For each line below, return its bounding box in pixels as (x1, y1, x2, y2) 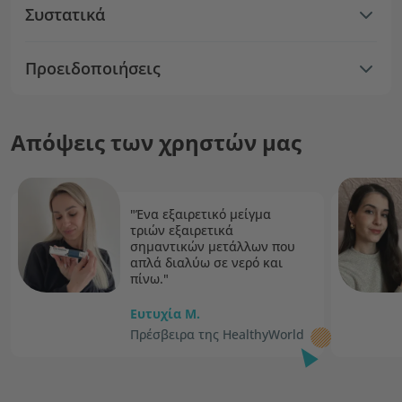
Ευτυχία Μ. (130, 305, 200, 322)
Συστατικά (25, 4, 105, 25)
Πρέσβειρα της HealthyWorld (130, 326, 304, 343)
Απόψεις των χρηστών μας (11, 127, 301, 157)
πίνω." (130, 270, 169, 287)
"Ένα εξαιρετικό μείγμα (130, 205, 271, 223)
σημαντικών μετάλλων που (130, 238, 295, 255)
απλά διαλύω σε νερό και (130, 254, 283, 271)
